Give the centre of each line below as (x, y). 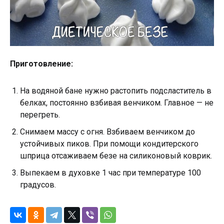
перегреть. (40, 115)
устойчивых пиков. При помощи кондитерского (109, 144)
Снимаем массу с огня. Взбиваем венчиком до (107, 132)
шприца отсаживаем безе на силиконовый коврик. (116, 156)
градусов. (38, 185)
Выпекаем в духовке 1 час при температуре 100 (110, 173)
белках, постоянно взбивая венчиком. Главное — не (117, 103)
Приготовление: (41, 64)
